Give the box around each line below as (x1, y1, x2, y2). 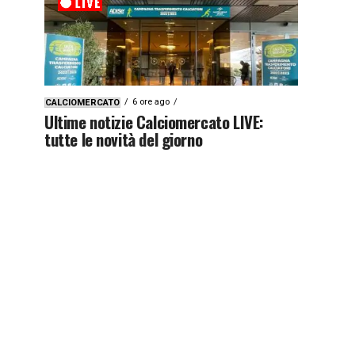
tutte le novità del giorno (44, 126, 203, 151)
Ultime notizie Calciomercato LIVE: (44, 109, 264, 134)
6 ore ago (132, 96, 170, 107)
